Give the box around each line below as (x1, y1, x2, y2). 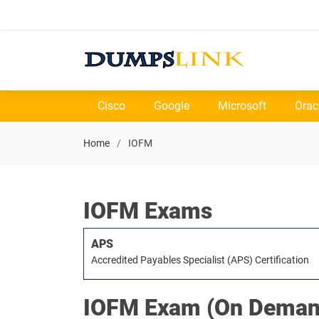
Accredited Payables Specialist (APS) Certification (91, 254, 309, 266)
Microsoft (218, 99, 266, 113)
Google (154, 99, 189, 113)
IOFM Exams (83, 197, 212, 224)
